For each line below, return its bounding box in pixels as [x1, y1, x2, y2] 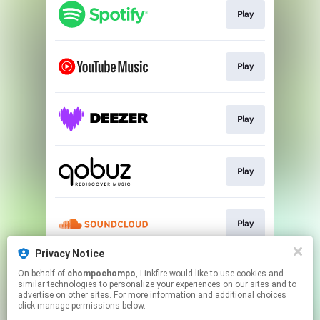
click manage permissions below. [18, 301, 146, 311]
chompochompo [67, 269, 136, 279]
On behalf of [18, 269, 67, 279]
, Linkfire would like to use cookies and [136, 269, 169, 279]
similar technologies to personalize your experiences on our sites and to [18, 279, 296, 289]
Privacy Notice [35, 248, 104, 259]
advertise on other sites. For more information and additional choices [18, 290, 286, 300]
